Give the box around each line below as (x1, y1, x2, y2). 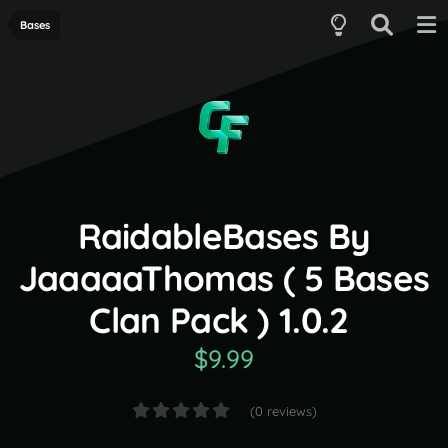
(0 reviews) (249, 403, 317, 419)
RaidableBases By (77, 214, 371, 258)
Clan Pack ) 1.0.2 (89, 298, 349, 342)
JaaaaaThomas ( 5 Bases (18, 256, 430, 300)
